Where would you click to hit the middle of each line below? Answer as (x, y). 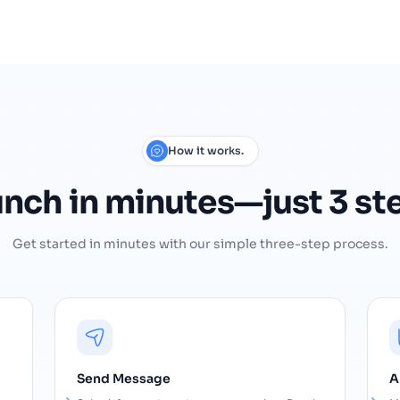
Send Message (124, 379)
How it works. (205, 151)
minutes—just (213, 203)
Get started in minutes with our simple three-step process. (200, 244)
